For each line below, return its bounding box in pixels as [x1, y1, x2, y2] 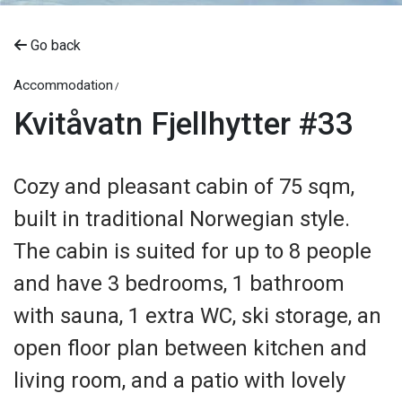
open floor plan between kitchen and [13, 336, 367, 361]
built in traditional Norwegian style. [13, 206, 350, 232]
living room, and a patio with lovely [13, 368, 345, 393]
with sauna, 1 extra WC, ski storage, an [13, 303, 381, 328]
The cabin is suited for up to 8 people [13, 239, 371, 264]
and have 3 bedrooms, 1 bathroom [13, 271, 345, 296]
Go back [27, 37, 81, 54]
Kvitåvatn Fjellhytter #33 [13, 106, 354, 143]
